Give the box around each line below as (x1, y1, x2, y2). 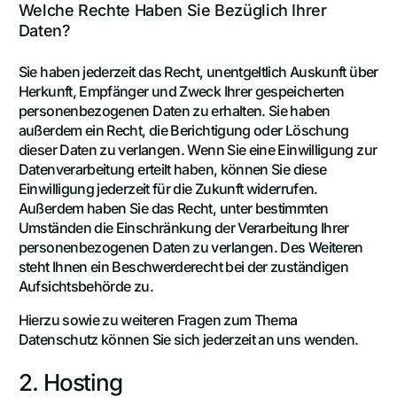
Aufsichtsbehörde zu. (18, 277, 153, 296)
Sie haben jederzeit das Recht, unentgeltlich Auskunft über (18, 63, 378, 82)
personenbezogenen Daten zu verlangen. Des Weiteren (18, 238, 363, 257)
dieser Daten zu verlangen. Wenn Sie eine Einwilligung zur (18, 141, 378, 160)
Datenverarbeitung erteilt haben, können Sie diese (18, 160, 327, 179)
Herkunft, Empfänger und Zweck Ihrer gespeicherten (18, 82, 345, 101)
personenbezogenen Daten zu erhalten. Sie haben (18, 102, 331, 121)
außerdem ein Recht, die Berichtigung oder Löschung (18, 121, 349, 140)
